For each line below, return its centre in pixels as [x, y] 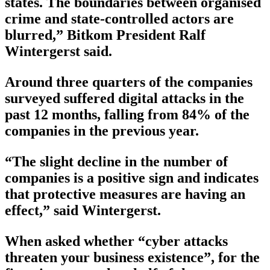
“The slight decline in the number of [116, 161]
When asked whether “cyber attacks [116, 241]
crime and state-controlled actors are [119, 18]
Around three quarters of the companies [129, 82]
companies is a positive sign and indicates [132, 177]
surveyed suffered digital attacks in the [124, 98]
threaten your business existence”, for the [132, 257]
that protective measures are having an [125, 194]
